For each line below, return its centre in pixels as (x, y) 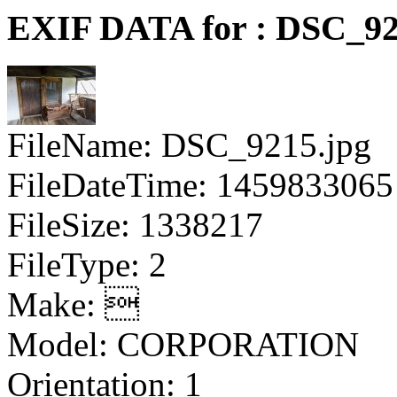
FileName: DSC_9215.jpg (189, 144)
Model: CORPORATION (183, 344)
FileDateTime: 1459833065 (200, 184)
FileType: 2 (87, 264)
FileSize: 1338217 (135, 224)
